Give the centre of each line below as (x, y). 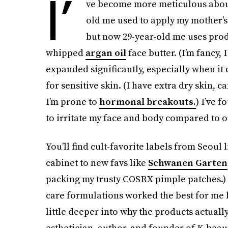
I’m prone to (72, 102)
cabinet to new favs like (97, 163)
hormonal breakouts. (147, 102)
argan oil (106, 53)
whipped (65, 53)
